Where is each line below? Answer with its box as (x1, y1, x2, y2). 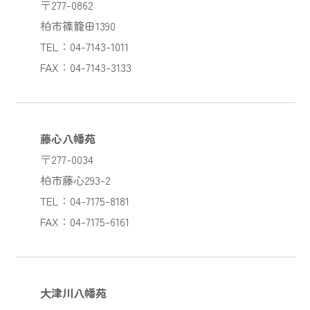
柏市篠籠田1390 (39, 17, 116, 34)
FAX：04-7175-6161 (39, 212, 129, 230)
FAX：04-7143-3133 (39, 58, 131, 75)
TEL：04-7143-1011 (39, 37, 129, 55)
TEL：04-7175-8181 (39, 192, 129, 209)
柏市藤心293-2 (39, 171, 111, 188)
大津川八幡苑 (39, 284, 107, 301)
